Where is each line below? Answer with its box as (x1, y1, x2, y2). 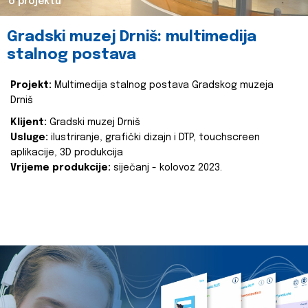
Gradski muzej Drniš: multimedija (7, 30, 256, 45)
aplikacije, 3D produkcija (10, 148, 123, 157)
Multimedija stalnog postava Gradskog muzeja (52, 80, 274, 90)
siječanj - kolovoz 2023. (111, 163, 222, 173)
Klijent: (10, 118, 47, 127)
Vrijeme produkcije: (10, 163, 111, 173)
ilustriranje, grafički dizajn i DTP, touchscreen (48, 133, 260, 142)
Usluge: (10, 133, 48, 142)
